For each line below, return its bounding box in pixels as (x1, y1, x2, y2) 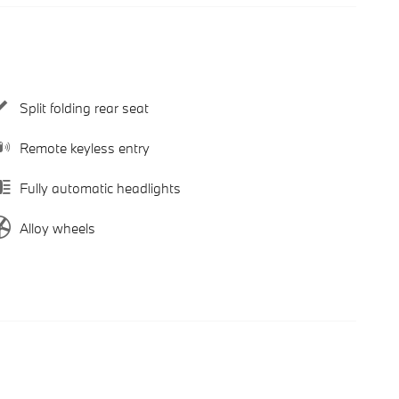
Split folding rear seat (20, 98, 149, 117)
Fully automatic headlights (20, 178, 181, 197)
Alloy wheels (20, 218, 95, 237)
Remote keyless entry (20, 138, 150, 157)
